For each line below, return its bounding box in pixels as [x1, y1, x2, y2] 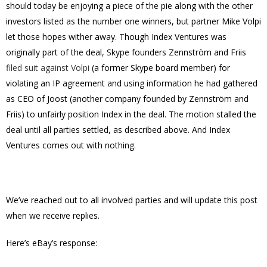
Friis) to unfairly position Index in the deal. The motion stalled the [6, 108, 256, 120]
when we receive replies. [6, 210, 100, 221]
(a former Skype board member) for [89, 62, 230, 73]
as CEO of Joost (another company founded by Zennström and [6, 93, 249, 104]
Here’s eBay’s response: [6, 237, 97, 249]
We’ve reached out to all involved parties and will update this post [6, 194, 257, 206]
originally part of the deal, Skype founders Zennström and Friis [6, 46, 246, 58]
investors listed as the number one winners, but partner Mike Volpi [6, 15, 261, 27]
